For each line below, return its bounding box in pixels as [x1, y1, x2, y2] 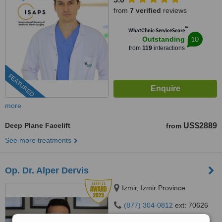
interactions [152, 45, 185, 52]
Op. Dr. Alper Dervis [5, 166, 89, 175]
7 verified [130, 6, 161, 14]
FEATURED [6, 72, 36, 99]
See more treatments [5, 136, 71, 144]
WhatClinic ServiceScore [128, 27, 185, 34]
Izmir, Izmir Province [122, 184, 185, 192]
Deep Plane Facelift [5, 121, 70, 129]
